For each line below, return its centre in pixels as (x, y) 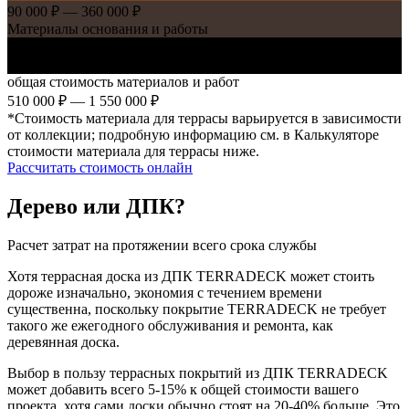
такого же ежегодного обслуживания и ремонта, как (170, 325)
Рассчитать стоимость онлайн (100, 167)
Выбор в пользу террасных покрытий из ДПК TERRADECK (198, 372)
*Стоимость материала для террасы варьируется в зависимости (204, 118)
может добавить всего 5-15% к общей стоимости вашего (183, 389)
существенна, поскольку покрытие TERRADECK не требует (197, 309)
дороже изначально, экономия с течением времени (165, 292)
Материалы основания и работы (108, 28)
